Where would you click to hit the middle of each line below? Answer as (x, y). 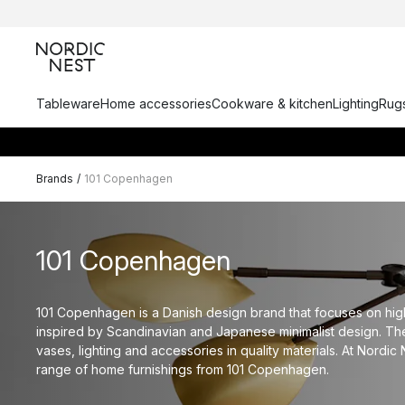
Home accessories (156, 104)
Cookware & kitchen (272, 104)
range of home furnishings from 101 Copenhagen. (183, 369)
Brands (55, 179)
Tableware (68, 104)
